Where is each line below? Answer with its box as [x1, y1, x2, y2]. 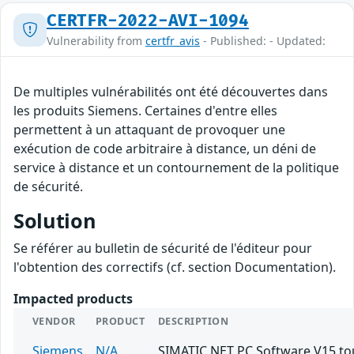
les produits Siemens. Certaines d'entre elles [13, 102, 277, 120]
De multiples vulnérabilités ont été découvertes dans [13, 83, 328, 101]
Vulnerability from [47, 33, 145, 49]
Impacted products [13, 290, 133, 308]
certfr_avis [145, 33, 200, 49]
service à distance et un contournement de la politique [13, 159, 339, 177]
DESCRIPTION [158, 314, 229, 329]
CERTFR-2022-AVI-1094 [47, 11, 249, 32]
